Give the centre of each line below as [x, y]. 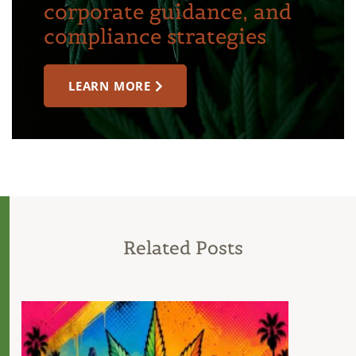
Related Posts [183, 247]
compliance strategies [155, 36]
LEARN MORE [110, 85]
